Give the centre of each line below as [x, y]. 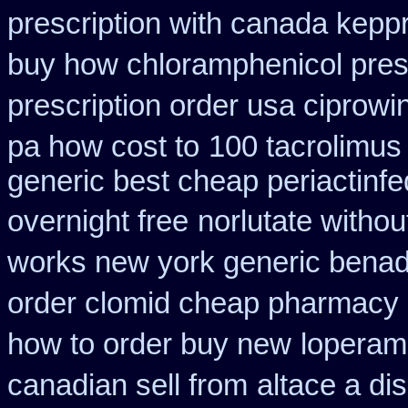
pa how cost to [103, 147]
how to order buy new [149, 344]
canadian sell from [127, 385]
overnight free [98, 221]
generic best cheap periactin [193, 181]
